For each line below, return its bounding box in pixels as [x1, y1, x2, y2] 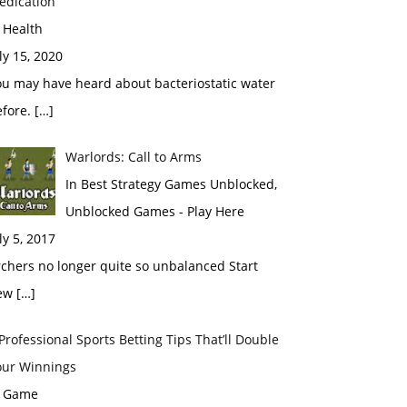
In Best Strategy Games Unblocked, [65, 175, 277, 193]
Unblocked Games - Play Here [65, 203, 244, 220]
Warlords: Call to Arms [65, 148, 202, 165]
